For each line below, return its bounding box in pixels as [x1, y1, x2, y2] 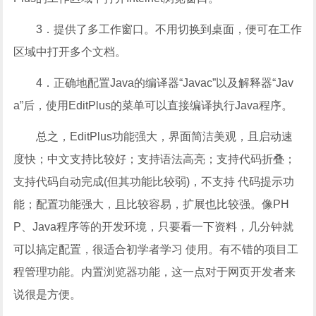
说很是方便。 [13, 288, 82, 301]
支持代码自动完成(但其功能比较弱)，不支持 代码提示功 [13, 176, 295, 188]
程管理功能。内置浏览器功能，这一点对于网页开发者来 [13, 266, 296, 279]
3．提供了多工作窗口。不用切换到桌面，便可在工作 [36, 23, 303, 36]
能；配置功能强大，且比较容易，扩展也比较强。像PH [13, 198, 290, 211]
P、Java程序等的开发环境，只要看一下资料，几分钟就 [13, 221, 294, 233]
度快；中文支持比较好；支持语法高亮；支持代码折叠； [13, 153, 296, 166]
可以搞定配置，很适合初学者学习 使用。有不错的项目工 [13, 243, 299, 256]
